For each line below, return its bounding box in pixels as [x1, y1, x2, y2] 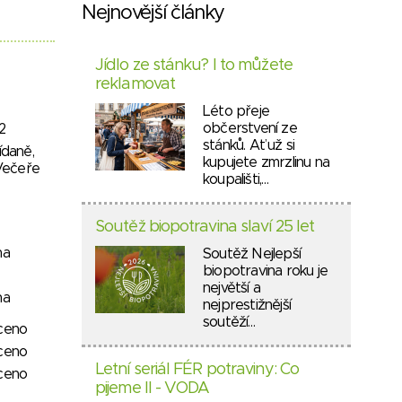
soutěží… [203, 315, 256, 329]
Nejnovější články [82, 4, 225, 23]
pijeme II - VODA [95, 380, 210, 397]
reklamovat [95, 76, 175, 92]
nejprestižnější [203, 298, 291, 312]
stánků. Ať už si [203, 138, 295, 153]
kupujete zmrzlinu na [203, 155, 329, 170]
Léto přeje [203, 104, 269, 118]
